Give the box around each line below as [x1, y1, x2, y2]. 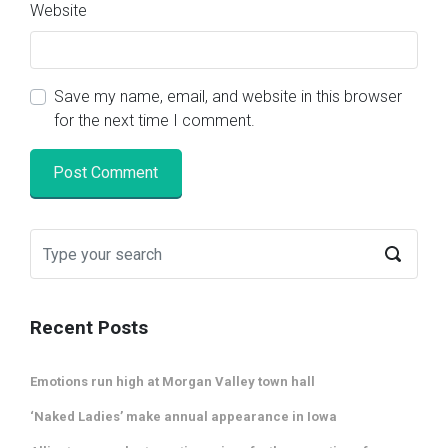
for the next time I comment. [54, 110, 255, 130]
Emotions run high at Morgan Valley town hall [30, 373, 315, 389]
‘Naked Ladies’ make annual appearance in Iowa [30, 408, 337, 424]
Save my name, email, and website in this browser [54, 86, 402, 106]
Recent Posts [30, 315, 148, 339]
